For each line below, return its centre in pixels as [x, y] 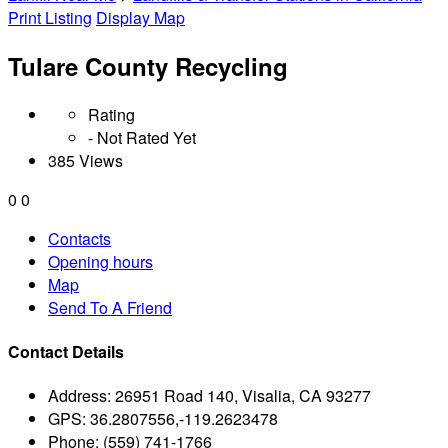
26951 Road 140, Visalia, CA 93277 [243, 396]
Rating [111, 114]
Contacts [79, 238]
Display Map [140, 17]
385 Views [85, 160]
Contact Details [66, 352]
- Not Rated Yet [142, 137]
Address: [79, 396]
